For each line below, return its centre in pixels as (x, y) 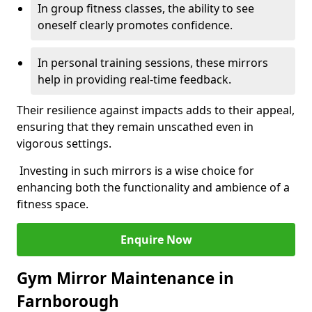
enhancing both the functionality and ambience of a (153, 187)
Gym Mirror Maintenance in (125, 278)
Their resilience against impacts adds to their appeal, (156, 110)
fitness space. (53, 204)
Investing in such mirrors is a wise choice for (135, 171)
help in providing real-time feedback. (134, 79)
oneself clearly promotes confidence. (135, 25)
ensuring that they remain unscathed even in (135, 127)
